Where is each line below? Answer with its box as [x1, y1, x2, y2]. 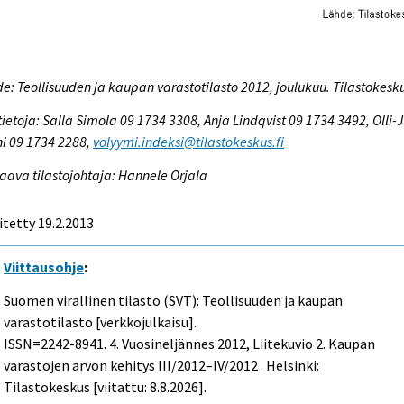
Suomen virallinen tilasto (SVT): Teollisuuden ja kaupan [4, 290, 344, 309]
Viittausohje [4, 257, 85, 276]
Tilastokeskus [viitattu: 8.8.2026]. [4, 377, 207, 396]
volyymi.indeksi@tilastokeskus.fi [93, 133, 285, 151]
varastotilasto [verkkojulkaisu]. [4, 312, 197, 331]
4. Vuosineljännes [109, 334, 216, 353]
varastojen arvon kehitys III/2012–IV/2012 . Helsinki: [4, 355, 320, 374]
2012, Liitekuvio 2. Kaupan [215, 334, 376, 353]
